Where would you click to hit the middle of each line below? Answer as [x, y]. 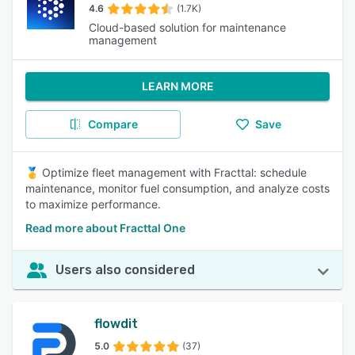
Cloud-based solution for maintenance [188, 27]
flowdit [116, 324]
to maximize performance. [93, 204]
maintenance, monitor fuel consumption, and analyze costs [177, 188]
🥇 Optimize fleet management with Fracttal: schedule [166, 172]
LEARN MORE [177, 86]
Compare [113, 124]
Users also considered [125, 270]
